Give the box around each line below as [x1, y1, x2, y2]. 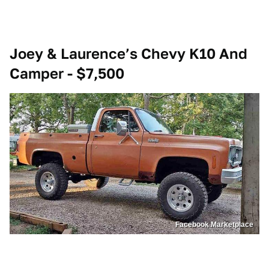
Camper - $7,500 [10, 65, 124, 83]
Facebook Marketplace [175, 220, 253, 229]
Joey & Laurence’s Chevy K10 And [10, 45, 247, 63]
